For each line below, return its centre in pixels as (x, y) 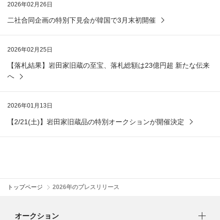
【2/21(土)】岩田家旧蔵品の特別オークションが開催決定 (96, 122)
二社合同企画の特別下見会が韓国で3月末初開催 (82, 20)
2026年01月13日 (30, 106)
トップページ (25, 187)
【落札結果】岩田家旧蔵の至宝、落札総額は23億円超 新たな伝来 (109, 66)
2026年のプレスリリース (86, 187)
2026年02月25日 (30, 50)
